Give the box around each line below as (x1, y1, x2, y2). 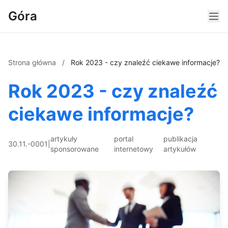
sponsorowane (50, 145, 99, 153)
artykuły (50, 134, 77, 143)
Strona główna (8, 58, 58, 67)
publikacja (163, 134, 198, 143)
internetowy (113, 145, 153, 153)
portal (113, 134, 133, 143)
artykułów (163, 145, 196, 153)
